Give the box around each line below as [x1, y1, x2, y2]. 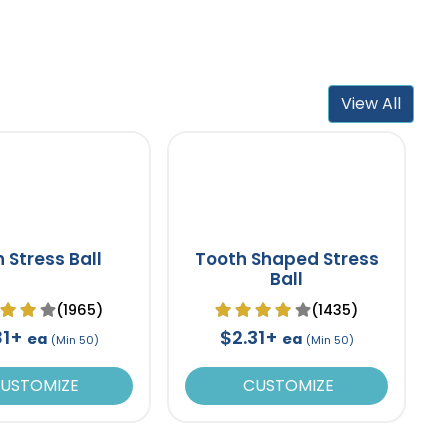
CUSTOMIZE [239, 373, 335, 397]
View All [341, 91, 402, 115]
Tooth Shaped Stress [194, 246, 379, 271]
